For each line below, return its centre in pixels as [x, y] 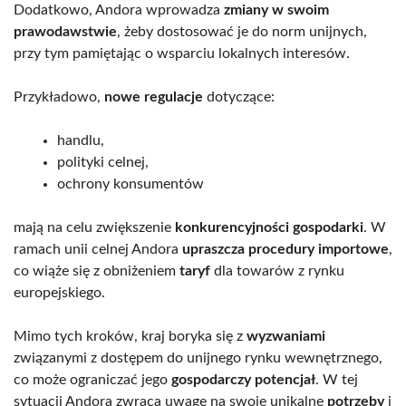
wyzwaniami [286, 337]
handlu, [81, 141]
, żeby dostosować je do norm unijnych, [242, 32]
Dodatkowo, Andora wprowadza [119, 10]
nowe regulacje [154, 97]
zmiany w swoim [276, 10]
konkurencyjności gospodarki [269, 228]
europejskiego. [59, 293]
